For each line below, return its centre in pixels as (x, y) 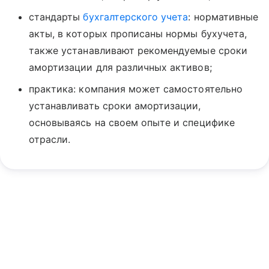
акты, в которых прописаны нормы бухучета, (138, 34)
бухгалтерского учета (136, 17)
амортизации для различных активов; (120, 67)
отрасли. (50, 139)
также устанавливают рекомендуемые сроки (138, 50)
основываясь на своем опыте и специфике (132, 122)
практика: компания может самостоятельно (136, 89)
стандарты (56, 17)
